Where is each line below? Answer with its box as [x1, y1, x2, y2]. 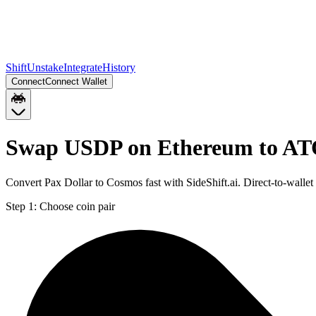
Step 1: [6, 200, 37, 212]
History [102, 61, 135, 73]
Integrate [63, 61, 102, 73]
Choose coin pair [39, 200, 115, 212]
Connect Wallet [45, 76, 107, 87]
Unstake [27, 61, 63, 73]
